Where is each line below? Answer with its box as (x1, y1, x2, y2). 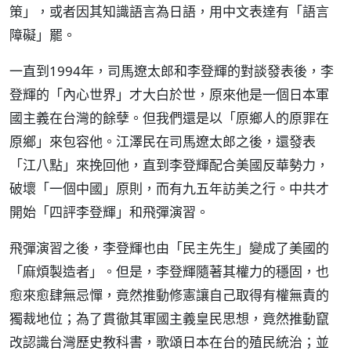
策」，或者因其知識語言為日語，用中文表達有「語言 (9, 2, 329, 20)
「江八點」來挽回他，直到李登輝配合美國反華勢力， (9, 156, 329, 174)
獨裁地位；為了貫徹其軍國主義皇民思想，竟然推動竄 (9, 309, 329, 327)
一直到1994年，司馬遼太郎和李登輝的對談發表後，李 (9, 62, 334, 80)
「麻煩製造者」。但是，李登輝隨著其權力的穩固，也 (9, 262, 329, 280)
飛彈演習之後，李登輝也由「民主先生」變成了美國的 (9, 239, 329, 257)
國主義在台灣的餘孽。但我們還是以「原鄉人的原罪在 (9, 109, 329, 127)
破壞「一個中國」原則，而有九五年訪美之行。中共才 (9, 179, 329, 197)
